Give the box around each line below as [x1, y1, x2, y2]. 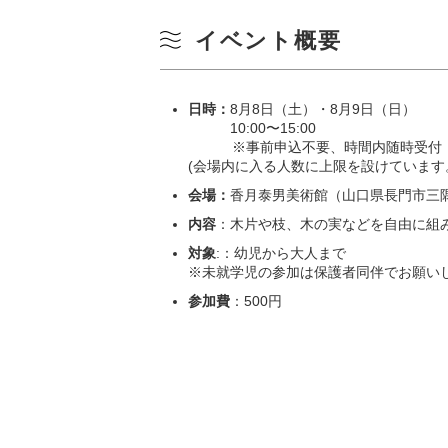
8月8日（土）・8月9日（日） [230, 101, 416, 118]
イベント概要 [195, 28, 342, 54]
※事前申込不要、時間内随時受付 [188, 139, 442, 156]
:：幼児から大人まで [216, 245, 346, 262]
